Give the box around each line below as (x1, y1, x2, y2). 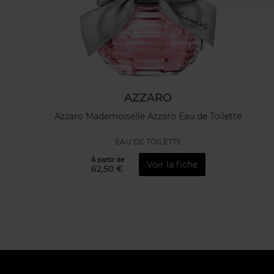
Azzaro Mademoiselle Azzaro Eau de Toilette (54, 110, 242, 122)
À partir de (91, 155, 124, 164)
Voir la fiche (146, 158, 198, 170)
